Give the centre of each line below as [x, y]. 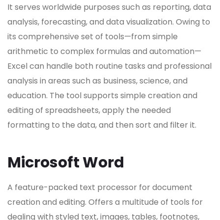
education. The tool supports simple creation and [102, 96]
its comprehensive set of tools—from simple [93, 37]
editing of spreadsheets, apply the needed [89, 110]
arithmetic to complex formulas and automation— [104, 52]
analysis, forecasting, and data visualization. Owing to [109, 22]
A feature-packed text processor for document [100, 188]
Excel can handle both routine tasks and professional [110, 66]
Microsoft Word [66, 163]
